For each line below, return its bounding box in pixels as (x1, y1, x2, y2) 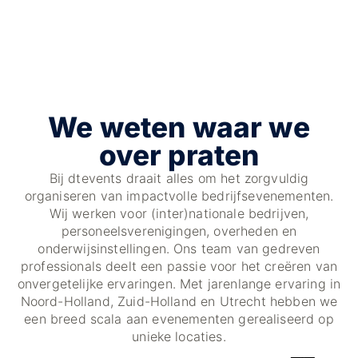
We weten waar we (48, 110, 310, 145)
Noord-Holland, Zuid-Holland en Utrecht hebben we (20, 293, 338, 310)
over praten (98, 138, 260, 173)
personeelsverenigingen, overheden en (61, 223, 297, 240)
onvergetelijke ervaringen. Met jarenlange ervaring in (17, 276, 341, 292)
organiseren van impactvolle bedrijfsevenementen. (24, 188, 334, 205)
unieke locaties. (132, 328, 226, 345)
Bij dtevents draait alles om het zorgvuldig (49, 170, 309, 187)
